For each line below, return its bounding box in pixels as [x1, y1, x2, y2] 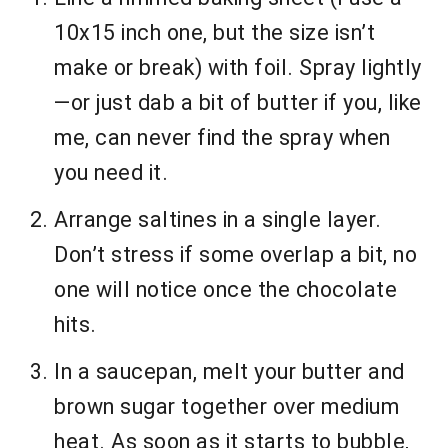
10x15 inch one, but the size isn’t [54, 20, 375, 46]
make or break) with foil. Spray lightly [54, 55, 422, 81]
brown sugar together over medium [54, 394, 399, 420]
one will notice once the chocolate [54, 277, 397, 303]
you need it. [54, 160, 168, 186]
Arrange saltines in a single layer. [54, 207, 382, 233]
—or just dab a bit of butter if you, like [54, 90, 422, 116]
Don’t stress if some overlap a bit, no [54, 242, 417, 268]
